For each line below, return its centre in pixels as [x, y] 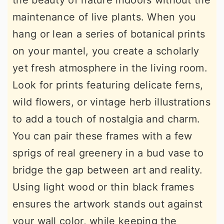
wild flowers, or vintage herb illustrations [111, 102]
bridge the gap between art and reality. [108, 170]
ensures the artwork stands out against [108, 204]
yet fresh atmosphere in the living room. [110, 68]
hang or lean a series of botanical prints [109, 34]
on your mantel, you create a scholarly [106, 51]
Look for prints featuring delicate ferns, [108, 85]
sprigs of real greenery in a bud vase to [108, 153]
